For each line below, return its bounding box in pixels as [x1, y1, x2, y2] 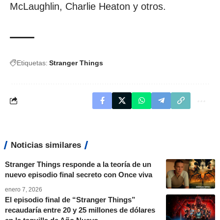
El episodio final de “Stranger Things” [5, 195, 136, 204]
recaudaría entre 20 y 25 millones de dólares [5, 205, 155, 214]
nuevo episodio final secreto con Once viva [5, 170, 152, 179]
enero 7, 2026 [5, 186, 42, 193]
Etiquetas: [17, 58, 48, 67]
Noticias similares [11, 140, 81, 150]
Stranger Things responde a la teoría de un [5, 160, 151, 168]
